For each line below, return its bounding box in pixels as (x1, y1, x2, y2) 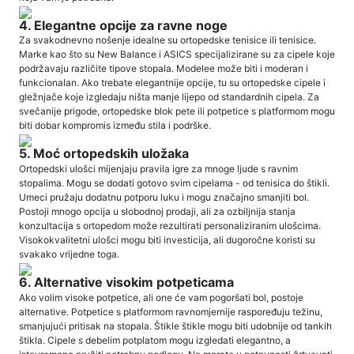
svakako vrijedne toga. (19, 247, 119, 260)
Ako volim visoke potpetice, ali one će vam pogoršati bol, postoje (19, 291, 303, 303)
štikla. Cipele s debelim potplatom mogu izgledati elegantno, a (19, 333, 291, 346)
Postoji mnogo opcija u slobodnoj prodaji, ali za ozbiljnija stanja (19, 205, 296, 217)
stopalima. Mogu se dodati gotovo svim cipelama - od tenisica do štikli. (19, 176, 330, 189)
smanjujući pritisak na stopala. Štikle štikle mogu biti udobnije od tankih (19, 319, 332, 332)
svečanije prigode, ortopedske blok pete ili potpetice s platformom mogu (19, 105, 335, 118)
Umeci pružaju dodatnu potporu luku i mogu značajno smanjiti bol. (19, 190, 309, 203)
